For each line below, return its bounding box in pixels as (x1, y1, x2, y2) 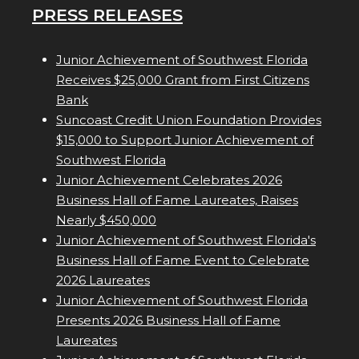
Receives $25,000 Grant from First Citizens (56, 72, 309, 88)
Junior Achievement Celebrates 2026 (56, 172, 282, 188)
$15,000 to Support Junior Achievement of (56, 132, 313, 148)
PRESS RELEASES (32, 5, 183, 26)
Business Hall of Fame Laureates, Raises (56, 192, 298, 208)
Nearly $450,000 (56, 212, 156, 228)
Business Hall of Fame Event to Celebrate (56, 252, 309, 268)
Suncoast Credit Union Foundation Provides (56, 112, 321, 128)
